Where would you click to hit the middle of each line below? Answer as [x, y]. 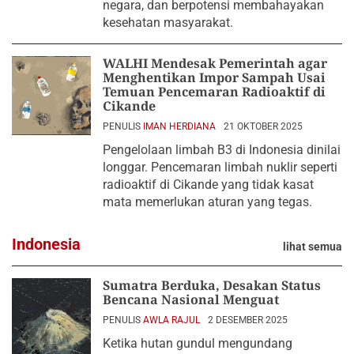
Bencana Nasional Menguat [191, 299]
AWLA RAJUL [171, 320]
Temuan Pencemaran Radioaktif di [214, 91]
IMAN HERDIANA [179, 126]
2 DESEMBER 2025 [248, 320]
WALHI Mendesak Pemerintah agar [215, 63]
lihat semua [313, 246]
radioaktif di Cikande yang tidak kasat [208, 184]
